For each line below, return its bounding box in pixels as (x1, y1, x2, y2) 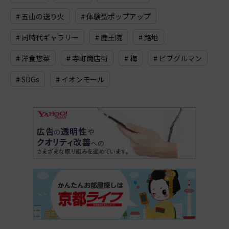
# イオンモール (56, 74, 104, 85)
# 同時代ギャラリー (16, 32, 79, 43)
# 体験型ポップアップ (81, 11, 151, 22)
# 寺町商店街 (66, 53, 108, 64)
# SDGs (16, 74, 39, 85)
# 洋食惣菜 (16, 53, 50, 64)
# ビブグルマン (153, 53, 202, 64)
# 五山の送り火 (16, 11, 64, 22)
